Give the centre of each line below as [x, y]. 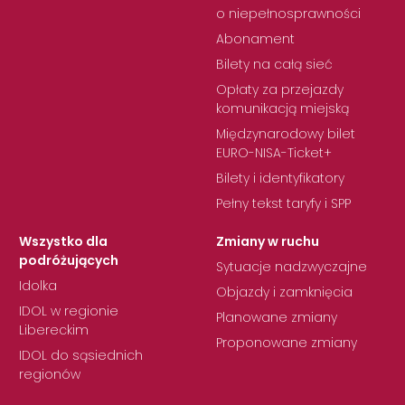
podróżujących [69, 260]
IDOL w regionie [69, 311]
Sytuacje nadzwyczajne [292, 266]
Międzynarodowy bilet [286, 133]
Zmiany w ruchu [268, 241]
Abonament [255, 38]
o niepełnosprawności [288, 13]
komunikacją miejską [283, 108]
